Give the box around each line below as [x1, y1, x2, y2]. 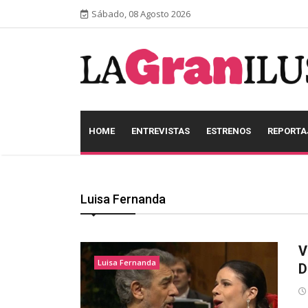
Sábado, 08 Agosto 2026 [91, 8, 190, 20]
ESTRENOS [206, 126, 251, 137]
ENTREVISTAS [131, 126, 190, 137]
